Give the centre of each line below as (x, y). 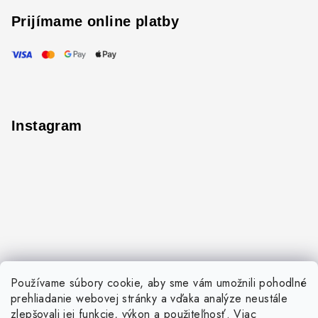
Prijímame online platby (95, 22)
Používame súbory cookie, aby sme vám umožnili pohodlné (159, 283)
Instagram (47, 126)
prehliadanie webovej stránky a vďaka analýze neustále (149, 298)
